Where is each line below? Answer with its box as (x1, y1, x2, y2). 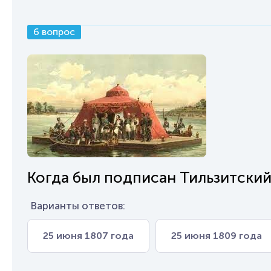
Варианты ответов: (30, 200, 125, 212)
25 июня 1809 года (171, 230, 262, 241)
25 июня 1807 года (43, 230, 134, 241)
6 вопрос (33, 26, 75, 38)
